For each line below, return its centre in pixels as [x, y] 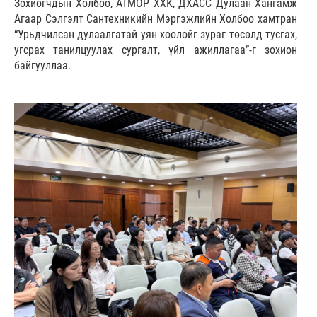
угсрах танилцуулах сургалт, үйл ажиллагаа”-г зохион [156, 50]
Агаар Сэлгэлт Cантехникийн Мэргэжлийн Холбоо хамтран [156, 19]
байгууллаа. [44, 66]
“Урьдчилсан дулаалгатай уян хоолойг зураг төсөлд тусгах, [156, 35]
